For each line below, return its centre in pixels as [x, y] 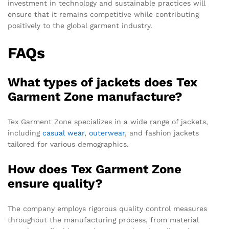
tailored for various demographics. [68, 144]
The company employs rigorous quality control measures [107, 208]
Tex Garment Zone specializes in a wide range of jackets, [108, 121]
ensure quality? [55, 183]
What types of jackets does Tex [102, 82]
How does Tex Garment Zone [95, 169]
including [25, 133]
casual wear [63, 133]
